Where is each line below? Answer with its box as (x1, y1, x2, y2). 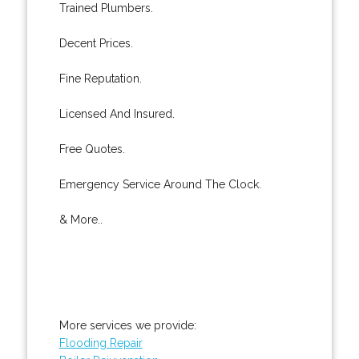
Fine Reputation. (58, 71, 142, 85)
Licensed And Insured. (58, 107, 175, 120)
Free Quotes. (58, 142, 125, 155)
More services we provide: (58, 318, 196, 332)
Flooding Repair (58, 336, 143, 349)
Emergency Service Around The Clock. (58, 177, 261, 191)
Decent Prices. (58, 36, 133, 50)
